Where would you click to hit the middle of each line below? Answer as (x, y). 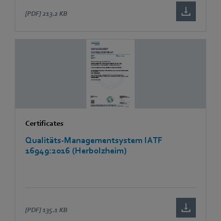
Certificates (44, 123)
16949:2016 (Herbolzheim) (76, 150)
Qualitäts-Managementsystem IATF (94, 140)
